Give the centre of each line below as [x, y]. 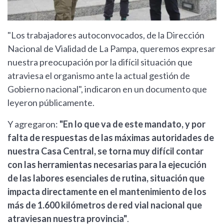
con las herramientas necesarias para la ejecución [107, 165]
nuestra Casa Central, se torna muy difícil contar [105, 151]
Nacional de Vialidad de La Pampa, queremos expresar [111, 49]
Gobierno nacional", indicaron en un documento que [107, 89]
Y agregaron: [33, 124]
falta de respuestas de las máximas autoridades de [111, 138]
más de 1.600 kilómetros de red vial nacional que [105, 205]
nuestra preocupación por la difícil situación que [100, 62]
